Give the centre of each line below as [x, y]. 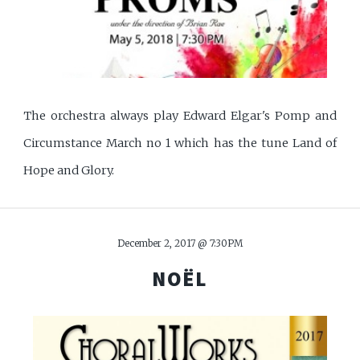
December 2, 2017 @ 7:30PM [180, 243]
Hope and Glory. [69, 170]
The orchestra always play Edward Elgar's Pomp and [180, 115]
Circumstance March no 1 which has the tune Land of [180, 143]
